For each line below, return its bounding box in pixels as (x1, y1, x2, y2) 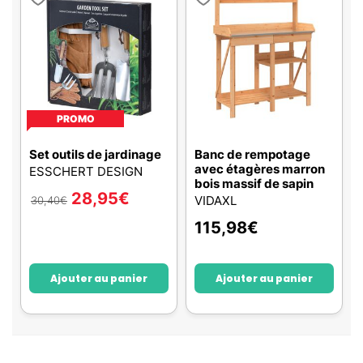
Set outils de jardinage (29, 147, 161, 162)
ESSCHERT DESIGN (29, 164, 143, 179)
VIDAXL (194, 193, 237, 208)
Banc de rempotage (194, 147, 310, 162)
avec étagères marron (194, 161, 325, 177)
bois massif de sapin (194, 176, 314, 191)
